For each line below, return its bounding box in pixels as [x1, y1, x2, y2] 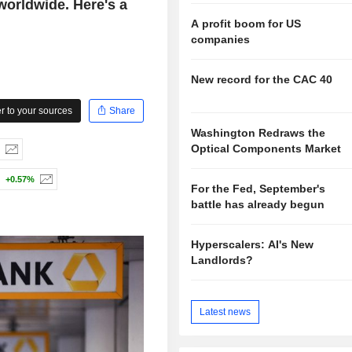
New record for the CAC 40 [191, 73, 333, 86]
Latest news [200, 306, 251, 317]
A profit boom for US [191, 17, 302, 31]
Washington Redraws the [191, 126, 326, 140]
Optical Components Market [191, 142, 342, 156]
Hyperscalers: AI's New [191, 238, 314, 251]
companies [191, 33, 251, 46]
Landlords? [191, 254, 254, 267]
